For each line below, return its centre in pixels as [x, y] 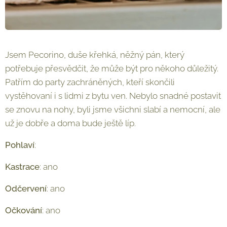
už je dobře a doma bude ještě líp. [70, 123]
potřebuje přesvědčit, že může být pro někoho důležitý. [112, 68]
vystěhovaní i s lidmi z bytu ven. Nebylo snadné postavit [113, 96]
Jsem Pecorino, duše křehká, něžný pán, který [95, 55]
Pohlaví [20, 145]
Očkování [24, 210]
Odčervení [26, 188]
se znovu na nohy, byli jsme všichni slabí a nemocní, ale [113, 109]
